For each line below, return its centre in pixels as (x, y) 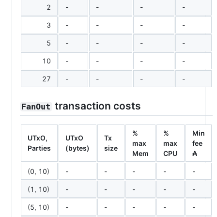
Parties (39, 148)
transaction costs (96, 106)
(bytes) (77, 148)
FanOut (36, 106)
